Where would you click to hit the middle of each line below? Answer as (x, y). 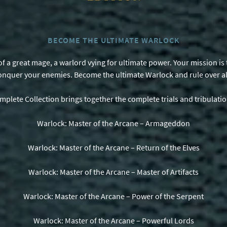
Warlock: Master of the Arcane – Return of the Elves (113, 147)
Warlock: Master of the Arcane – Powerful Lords (113, 220)
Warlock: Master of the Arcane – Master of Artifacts (113, 172)
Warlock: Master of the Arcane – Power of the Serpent (113, 196)
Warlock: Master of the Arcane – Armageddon (113, 123)
